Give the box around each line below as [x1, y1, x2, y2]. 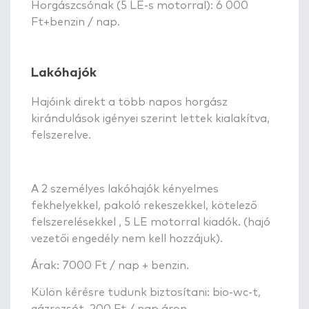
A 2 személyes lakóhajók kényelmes [31, 183, 219, 195]
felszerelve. [31, 129, 91, 141]
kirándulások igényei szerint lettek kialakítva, [31, 112, 270, 124]
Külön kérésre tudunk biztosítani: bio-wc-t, [31, 286, 261, 298]
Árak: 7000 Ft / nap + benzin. [31, 259, 189, 271]
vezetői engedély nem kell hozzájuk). [31, 232, 223, 244]
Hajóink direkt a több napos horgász [31, 96, 228, 108]
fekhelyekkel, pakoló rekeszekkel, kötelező [31, 199, 257, 211]
